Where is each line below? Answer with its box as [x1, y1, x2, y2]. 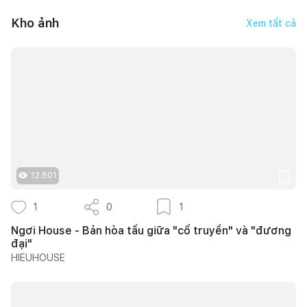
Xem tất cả [246, 17, 296, 29]
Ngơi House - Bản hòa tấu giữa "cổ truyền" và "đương [11, 223, 291, 237]
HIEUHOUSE [11, 251, 65, 263]
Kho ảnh [11, 16, 59, 31]
